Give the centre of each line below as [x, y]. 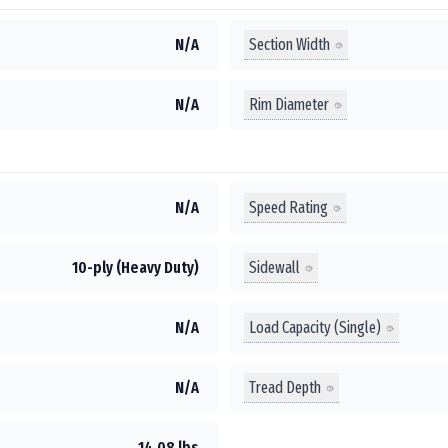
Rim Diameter [289, 104]
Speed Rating [288, 207]
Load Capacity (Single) [315, 327]
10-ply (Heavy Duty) [135, 267]
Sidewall [274, 267]
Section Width [289, 44]
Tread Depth [285, 387]
